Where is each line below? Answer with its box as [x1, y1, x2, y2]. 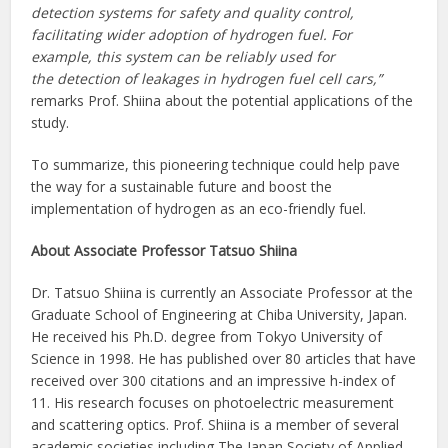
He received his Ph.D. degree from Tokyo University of [31, 327, 383, 347]
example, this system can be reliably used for [31, 47, 336, 67]
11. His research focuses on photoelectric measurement [31, 393, 395, 413]
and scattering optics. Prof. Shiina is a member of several [31, 415, 400, 435]
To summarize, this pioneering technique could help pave [31, 155, 401, 175]
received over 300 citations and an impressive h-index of [31, 371, 396, 391]
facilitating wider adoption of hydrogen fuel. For [31, 25, 353, 45]
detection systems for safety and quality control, [31, 3, 355, 23]
